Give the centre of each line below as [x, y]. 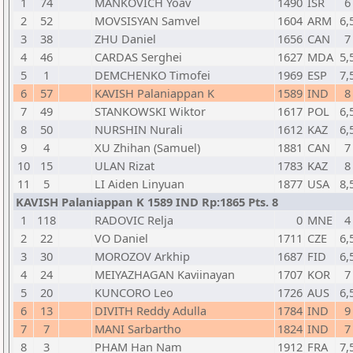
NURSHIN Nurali [139, 129]
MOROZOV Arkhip [142, 256]
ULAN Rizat [124, 165]
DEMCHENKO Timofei [152, 75]
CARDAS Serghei [138, 57]
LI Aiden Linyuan [139, 184]
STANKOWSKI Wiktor [150, 111]
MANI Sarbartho [138, 329]
